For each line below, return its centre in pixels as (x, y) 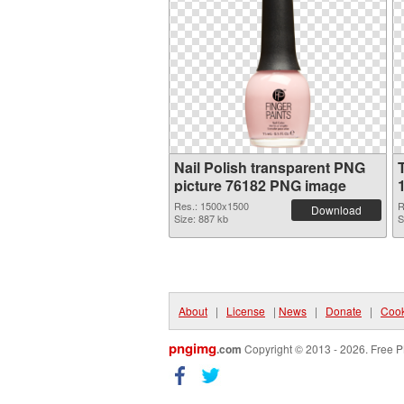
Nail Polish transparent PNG (270, 167)
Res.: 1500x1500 (211, 206)
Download (336, 210)
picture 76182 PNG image (260, 185)
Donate (344, 311)
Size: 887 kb (201, 218)
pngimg (193, 348)
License (246, 311)
